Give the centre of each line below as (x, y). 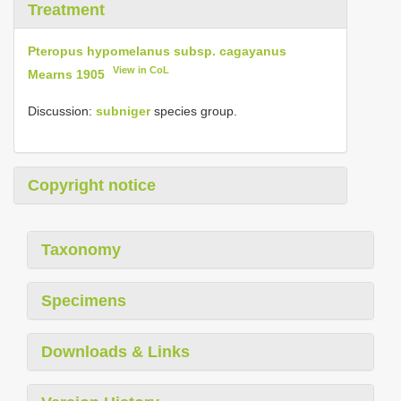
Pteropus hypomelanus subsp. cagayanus (157, 51)
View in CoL (141, 70)
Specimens (84, 300)
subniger (123, 111)
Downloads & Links (115, 351)
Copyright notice (92, 185)
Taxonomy (81, 249)
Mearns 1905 (66, 74)
